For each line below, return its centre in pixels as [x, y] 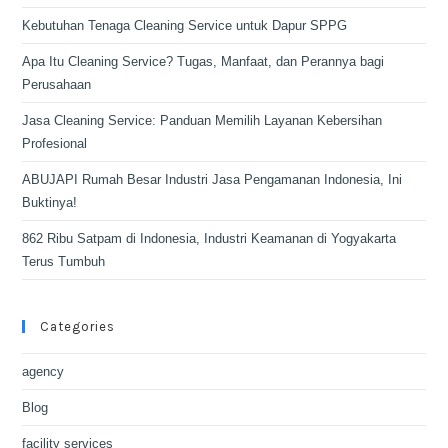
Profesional [55, 143]
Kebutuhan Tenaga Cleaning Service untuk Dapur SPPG [185, 25]
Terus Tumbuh [64, 261]
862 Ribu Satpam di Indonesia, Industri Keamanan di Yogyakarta [209, 238]
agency [43, 371]
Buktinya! [50, 202]
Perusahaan [57, 84]
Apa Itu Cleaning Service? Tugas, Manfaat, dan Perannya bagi [203, 61]
